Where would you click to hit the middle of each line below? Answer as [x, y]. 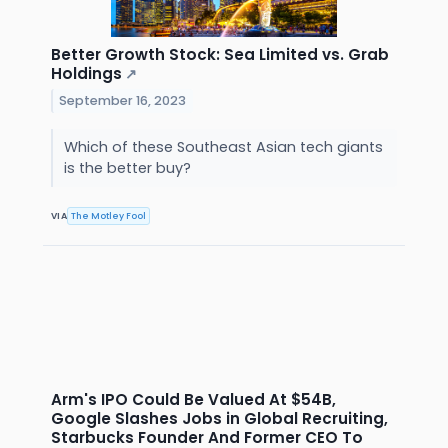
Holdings [86, 74]
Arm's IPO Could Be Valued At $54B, [193, 400]
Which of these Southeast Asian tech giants [223, 147]
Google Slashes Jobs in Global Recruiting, [219, 419]
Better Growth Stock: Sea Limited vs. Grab [220, 55]
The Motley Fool [109, 215]
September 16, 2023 [123, 101]
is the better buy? [129, 168]
